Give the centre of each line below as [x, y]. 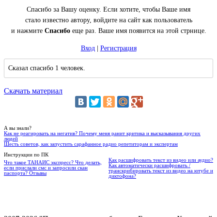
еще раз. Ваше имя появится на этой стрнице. [138, 31]
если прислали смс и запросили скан [46, 168]
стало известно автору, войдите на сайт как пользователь [108, 20]
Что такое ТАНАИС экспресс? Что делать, [53, 163]
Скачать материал [33, 91]
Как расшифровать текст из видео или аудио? [161, 160]
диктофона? [122, 176]
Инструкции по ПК [26, 155]
